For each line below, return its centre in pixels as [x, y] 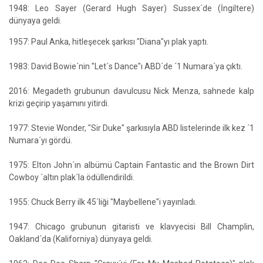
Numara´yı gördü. [41, 140]
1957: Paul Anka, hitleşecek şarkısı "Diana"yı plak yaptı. [109, 42]
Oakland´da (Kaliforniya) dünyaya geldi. [81, 239]
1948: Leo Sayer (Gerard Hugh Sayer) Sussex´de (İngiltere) [131, 8]
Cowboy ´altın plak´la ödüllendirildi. [72, 177]
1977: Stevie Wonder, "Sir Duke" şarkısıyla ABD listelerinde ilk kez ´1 [131, 128]
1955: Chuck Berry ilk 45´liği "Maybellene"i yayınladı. [103, 202]
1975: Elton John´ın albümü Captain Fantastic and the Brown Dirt [131, 165]
